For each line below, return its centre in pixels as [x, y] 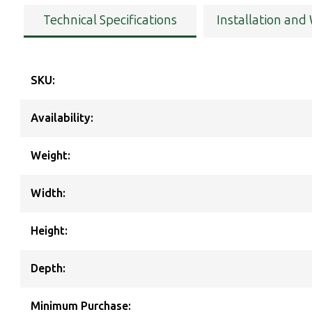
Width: [48, 194]
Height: [49, 231]
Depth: [48, 269]
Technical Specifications [110, 21]
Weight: [50, 156]
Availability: [62, 118]
